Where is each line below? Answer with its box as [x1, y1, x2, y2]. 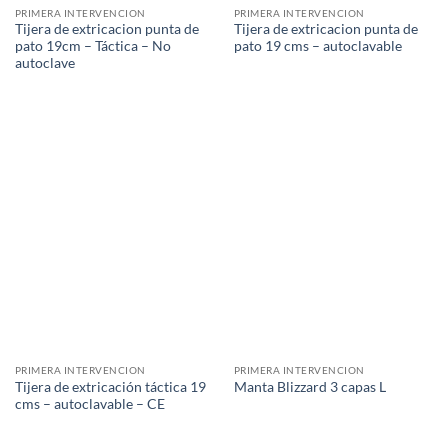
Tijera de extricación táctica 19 [14, 378, 206, 395]
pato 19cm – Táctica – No [14, 38, 171, 55]
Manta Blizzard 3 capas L [233, 379, 386, 396]
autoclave [14, 55, 75, 72]
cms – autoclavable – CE [14, 395, 165, 412]
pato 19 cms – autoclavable [233, 38, 402, 55]
